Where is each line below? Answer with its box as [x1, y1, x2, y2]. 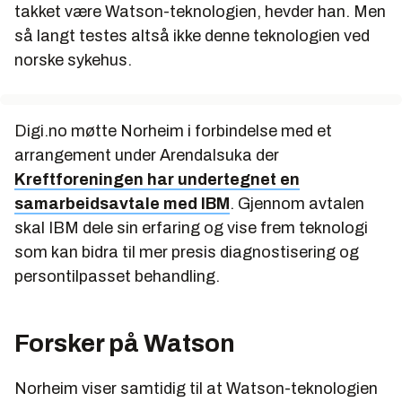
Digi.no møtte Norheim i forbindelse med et [14, 122, 332, 141]
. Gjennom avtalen [230, 195, 364, 214]
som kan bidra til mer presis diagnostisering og [14, 243, 359, 262]
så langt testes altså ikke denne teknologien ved [14, 27, 370, 46]
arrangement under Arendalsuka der [14, 146, 279, 165]
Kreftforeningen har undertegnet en [14, 170, 300, 189]
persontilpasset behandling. [14, 267, 227, 286]
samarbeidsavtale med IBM [14, 195, 230, 214]
